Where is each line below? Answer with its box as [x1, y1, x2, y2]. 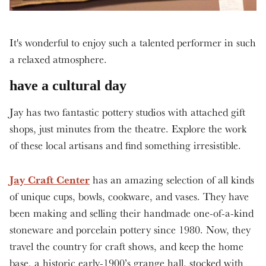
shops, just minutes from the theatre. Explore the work [9, 121, 246, 135]
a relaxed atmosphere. [9, 52, 107, 66]
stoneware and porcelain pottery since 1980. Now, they [9, 222, 251, 236]
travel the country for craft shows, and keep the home [9, 239, 243, 253]
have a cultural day [9, 77, 126, 93]
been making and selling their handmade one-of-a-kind [9, 205, 254, 220]
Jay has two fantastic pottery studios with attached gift [9, 104, 245, 119]
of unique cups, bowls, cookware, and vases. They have [9, 189, 249, 203]
